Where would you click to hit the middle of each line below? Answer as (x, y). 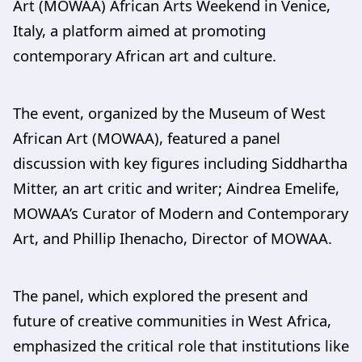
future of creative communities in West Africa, (172, 320)
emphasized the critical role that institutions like (181, 345)
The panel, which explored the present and (160, 295)
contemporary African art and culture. (145, 55)
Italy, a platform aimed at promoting (139, 30)
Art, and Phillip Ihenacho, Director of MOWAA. (173, 238)
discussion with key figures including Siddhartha (180, 162)
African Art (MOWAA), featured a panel (147, 137)
